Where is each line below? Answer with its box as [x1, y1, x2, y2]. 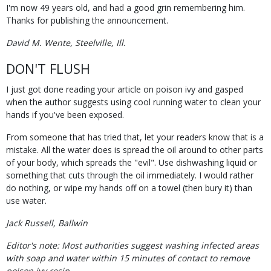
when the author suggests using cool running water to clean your [6, 96, 261, 108]
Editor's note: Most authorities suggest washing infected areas [6, 240, 259, 251]
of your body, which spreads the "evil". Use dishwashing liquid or [6, 157, 257, 168]
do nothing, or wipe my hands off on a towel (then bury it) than [6, 182, 252, 194]
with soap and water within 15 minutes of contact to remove [6, 252, 250, 264]
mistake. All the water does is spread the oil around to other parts [6, 144, 263, 155]
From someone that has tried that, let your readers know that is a [6, 131, 264, 143]
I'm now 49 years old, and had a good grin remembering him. [6, 2, 245, 13]
